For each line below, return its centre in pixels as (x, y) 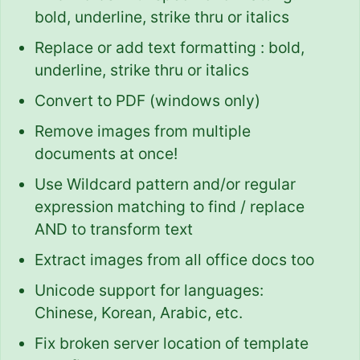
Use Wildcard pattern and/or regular (165, 184)
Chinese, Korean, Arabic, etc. (139, 313)
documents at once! (106, 153)
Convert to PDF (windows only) (147, 100)
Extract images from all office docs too (174, 260)
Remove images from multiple (143, 131)
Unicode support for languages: (149, 290)
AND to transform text (114, 229)
